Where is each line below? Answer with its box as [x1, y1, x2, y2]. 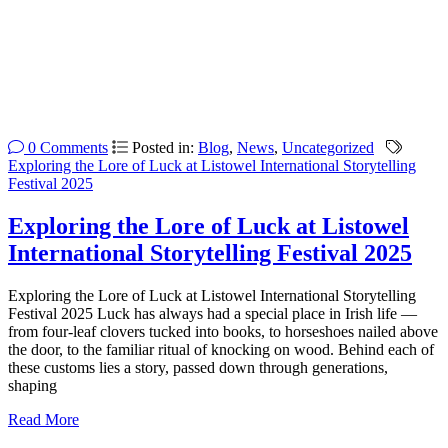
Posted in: [132, 139, 198, 157]
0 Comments [24, 139, 108, 157]
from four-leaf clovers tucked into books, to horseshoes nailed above [8, 323, 438, 341]
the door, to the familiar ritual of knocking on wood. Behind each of [8, 341, 434, 359]
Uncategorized [282, 139, 374, 157]
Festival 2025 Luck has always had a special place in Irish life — [8, 305, 417, 323]
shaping [8, 377, 57, 395]
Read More [8, 411, 79, 429]
